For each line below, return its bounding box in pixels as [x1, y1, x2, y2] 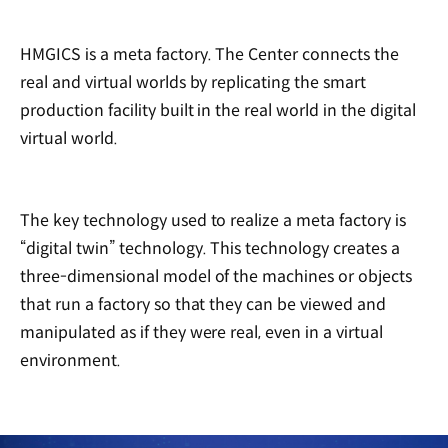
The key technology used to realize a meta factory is [20, 209, 406, 231]
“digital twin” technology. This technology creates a [20, 237, 400, 259]
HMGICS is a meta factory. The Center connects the [20, 44, 400, 66]
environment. [20, 349, 121, 371]
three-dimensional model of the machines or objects [20, 265, 413, 287]
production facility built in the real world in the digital [20, 100, 416, 122]
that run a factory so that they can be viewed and [20, 293, 387, 315]
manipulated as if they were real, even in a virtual [20, 321, 383, 343]
